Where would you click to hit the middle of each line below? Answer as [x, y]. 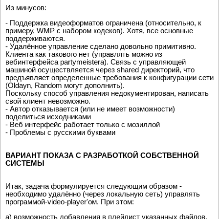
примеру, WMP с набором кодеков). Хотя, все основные [99, 30]
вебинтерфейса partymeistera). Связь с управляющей [96, 62]
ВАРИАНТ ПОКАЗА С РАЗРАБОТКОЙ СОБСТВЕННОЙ [102, 155]
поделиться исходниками [48, 116]
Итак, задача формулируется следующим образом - [94, 186]
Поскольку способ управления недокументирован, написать [107, 93]
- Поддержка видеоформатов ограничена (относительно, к [103, 22]
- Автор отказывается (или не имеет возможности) [90, 109]
